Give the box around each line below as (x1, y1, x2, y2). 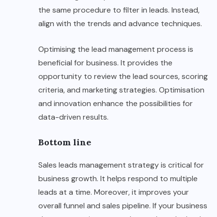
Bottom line (38, 137, 91, 148)
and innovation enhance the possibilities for (38, 98, 193, 109)
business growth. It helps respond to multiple (38, 173, 198, 184)
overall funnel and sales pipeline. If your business (38, 201, 207, 211)
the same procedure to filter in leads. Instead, (38, 5, 200, 15)
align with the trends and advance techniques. (38, 18, 202, 29)
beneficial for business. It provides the (38, 58, 172, 68)
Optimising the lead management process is (38, 44, 193, 55)
